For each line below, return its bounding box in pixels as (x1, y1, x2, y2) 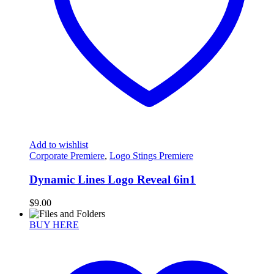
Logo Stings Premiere (109, 150, 193, 161)
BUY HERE (29, 220, 79, 231)
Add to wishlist (29, 139, 88, 150)
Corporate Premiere (29, 150, 105, 161)
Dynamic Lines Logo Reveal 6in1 (29, 172, 196, 186)
